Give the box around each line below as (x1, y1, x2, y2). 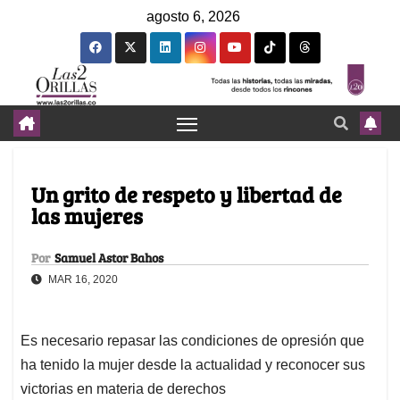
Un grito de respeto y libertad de (31, 179, 342, 210)
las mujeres (31, 201, 143, 231)
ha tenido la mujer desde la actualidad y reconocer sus (21, 357, 365, 373)
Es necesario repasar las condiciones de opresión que (21, 333, 364, 349)
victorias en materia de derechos (21, 381, 226, 397)
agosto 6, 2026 (146, 9, 240, 24)
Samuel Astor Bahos (54, 249, 163, 267)
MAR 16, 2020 (46, 273, 118, 287)
